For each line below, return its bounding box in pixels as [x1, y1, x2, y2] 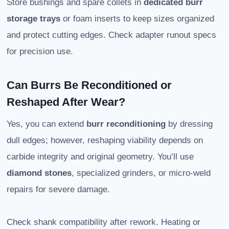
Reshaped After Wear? [7, 96, 125, 109]
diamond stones [7, 168, 72, 178]
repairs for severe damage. [7, 185, 110, 195]
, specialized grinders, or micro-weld [72, 168, 211, 178]
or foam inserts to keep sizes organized [60, 14, 214, 24]
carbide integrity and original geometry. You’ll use [7, 152, 194, 162]
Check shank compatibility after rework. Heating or [7, 217, 200, 227]
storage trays [7, 14, 60, 24]
